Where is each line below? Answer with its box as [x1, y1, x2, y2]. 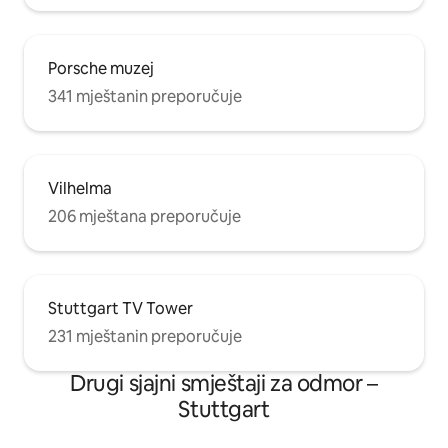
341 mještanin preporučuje [48, 86, 242, 108]
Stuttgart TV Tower [48, 298, 193, 320]
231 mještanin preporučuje [48, 326, 242, 348]
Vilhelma [48, 178, 112, 200]
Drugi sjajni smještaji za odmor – [70, 369, 378, 399]
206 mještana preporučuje [48, 206, 241, 228]
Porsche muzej [48, 58, 154, 80]
